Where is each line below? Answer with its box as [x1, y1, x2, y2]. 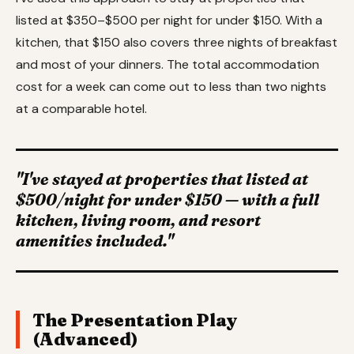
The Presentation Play [32, 308, 237, 331]
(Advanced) [32, 327, 138, 350]
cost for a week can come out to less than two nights [16, 77, 326, 95]
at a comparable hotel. [16, 100, 147, 117]
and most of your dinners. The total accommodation [16, 55, 319, 73]
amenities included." [16, 231, 173, 251]
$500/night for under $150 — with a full [16, 190, 319, 210]
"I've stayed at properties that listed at [16, 169, 308, 190]
